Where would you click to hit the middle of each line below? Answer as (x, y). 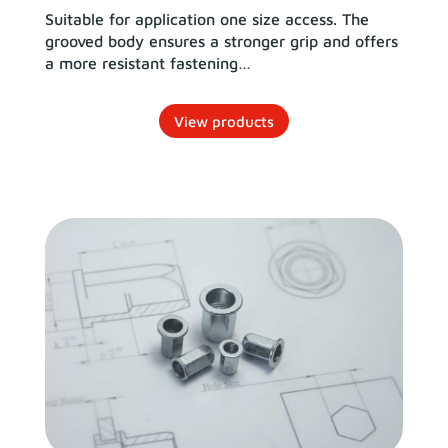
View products (223, 121)
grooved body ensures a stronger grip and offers (221, 41)
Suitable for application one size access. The (206, 19)
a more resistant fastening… (147, 63)
